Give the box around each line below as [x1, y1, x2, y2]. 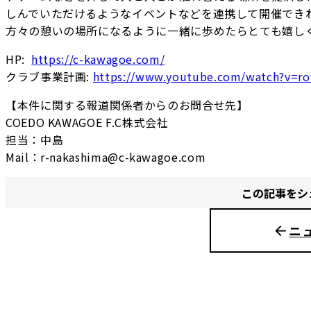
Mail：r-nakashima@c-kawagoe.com [6, 149, 206, 166]
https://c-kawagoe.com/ [31, 51, 165, 68]
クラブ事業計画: [6, 68, 93, 85]
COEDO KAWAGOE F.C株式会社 [6, 114, 169, 131]
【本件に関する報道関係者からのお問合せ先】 [6, 96, 249, 114]
